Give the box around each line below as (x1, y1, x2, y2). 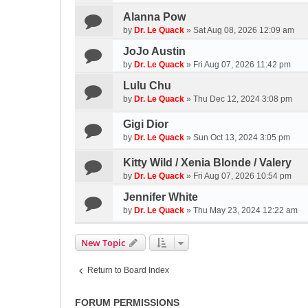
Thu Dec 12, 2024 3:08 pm (193, 94, 292, 104)
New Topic (81, 236, 125, 249)
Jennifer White (123, 191, 198, 203)
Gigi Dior (123, 118, 168, 130)
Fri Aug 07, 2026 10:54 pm (193, 171, 291, 181)
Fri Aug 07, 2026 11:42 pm (193, 60, 291, 69)
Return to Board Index (87, 265, 169, 275)
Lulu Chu (123, 80, 171, 91)
